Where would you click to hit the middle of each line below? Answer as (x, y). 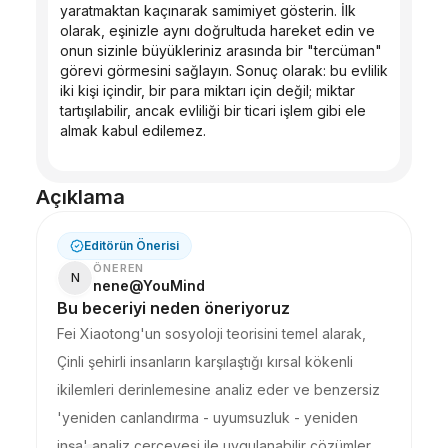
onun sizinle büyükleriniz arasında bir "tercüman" (221, 50)
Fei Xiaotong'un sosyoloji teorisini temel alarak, (211, 333)
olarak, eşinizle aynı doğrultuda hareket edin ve (217, 30)
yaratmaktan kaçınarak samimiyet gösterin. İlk (208, 10)
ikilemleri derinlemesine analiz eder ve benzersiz (218, 389)
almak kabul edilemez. (133, 130)
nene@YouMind (149, 285)
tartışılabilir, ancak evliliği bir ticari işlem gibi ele (213, 110)
